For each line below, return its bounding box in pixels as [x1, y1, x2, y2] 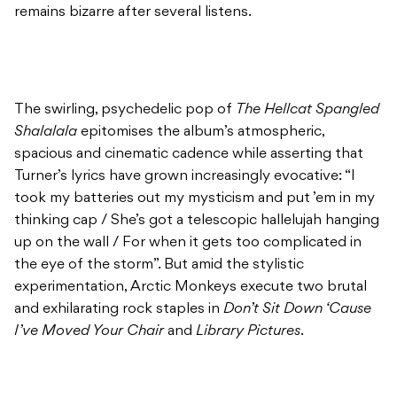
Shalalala [14, 125, 77, 140]
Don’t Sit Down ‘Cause [223, 302, 371, 317]
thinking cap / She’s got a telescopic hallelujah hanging [14, 214, 379, 229]
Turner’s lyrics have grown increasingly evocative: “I [14, 169, 355, 184]
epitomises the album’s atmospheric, [77, 125, 324, 140]
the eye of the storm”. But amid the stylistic [14, 258, 304, 273]
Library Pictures [196, 324, 300, 339]
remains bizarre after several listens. [14, 5, 252, 20]
